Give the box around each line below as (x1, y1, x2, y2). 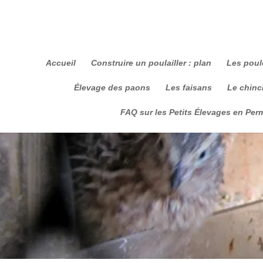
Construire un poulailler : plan (91, 58, 211, 68)
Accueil (46, 58, 76, 68)
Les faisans (166, 83, 212, 92)
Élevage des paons (74, 83, 150, 92)
